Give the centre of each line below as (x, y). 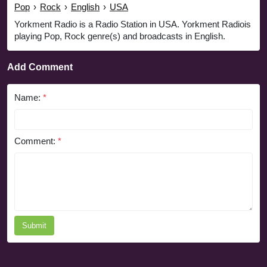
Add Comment (40, 67)
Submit (34, 225)
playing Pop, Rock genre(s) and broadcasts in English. (120, 36)
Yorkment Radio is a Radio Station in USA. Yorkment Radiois (133, 24)
